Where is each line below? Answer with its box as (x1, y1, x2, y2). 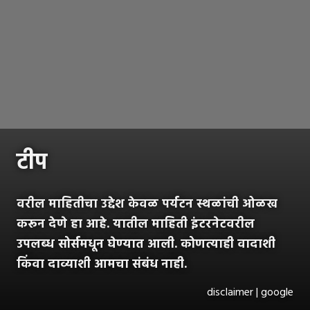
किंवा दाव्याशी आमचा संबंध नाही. (17, 254, 187, 275)
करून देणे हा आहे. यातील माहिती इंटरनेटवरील (17, 214, 255, 235)
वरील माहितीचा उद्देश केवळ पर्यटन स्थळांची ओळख (17, 194, 277, 215)
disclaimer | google (207, 283, 293, 302)
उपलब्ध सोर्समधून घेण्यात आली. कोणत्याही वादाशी (17, 234, 275, 255)
